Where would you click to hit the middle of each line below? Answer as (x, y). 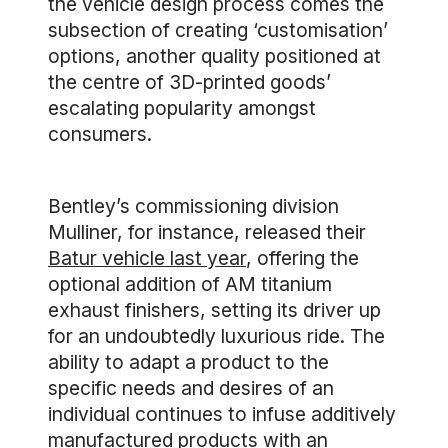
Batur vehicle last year (147, 258)
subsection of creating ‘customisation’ (218, 30)
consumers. (100, 134)
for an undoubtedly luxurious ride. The (216, 336)
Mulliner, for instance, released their (207, 232)
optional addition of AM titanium (190, 284)
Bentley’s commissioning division (193, 206)
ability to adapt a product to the (188, 362)
